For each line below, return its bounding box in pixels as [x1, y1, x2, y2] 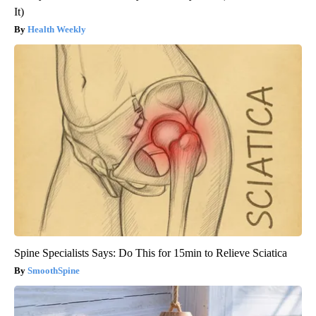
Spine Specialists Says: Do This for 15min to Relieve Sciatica [14, 247, 287, 260]
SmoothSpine [28, 265, 80, 276]
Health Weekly [28, 24, 86, 35]
